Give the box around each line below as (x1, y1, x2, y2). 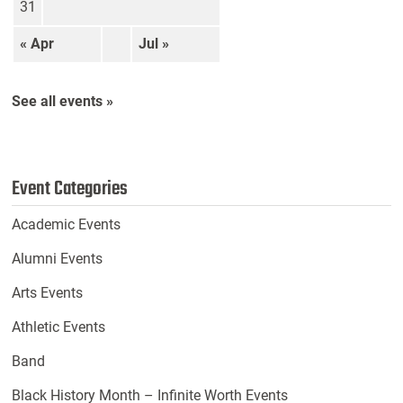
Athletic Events (12, 318, 106, 336)
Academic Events (12, 216, 121, 234)
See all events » (12, 93, 114, 111)
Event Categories (12, 174, 129, 205)
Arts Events (12, 284, 84, 302)
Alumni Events (12, 250, 103, 268)
